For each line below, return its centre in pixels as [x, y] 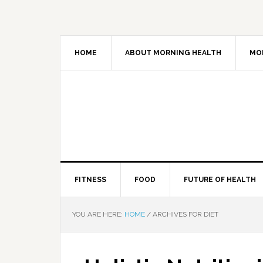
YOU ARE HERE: [98, 214]
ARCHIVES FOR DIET [185, 214]
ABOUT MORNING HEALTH [173, 53]
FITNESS [90, 180]
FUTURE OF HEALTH [220, 180]
